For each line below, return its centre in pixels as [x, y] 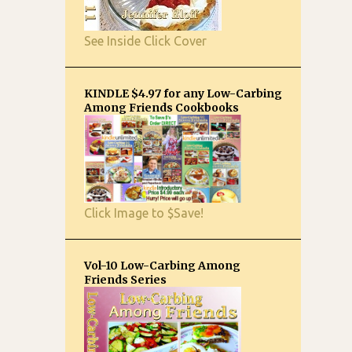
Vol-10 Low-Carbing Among [162, 266]
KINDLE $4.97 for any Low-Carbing [183, 93]
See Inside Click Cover [145, 41]
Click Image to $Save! [144, 213]
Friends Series [125, 280]
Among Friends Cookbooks [161, 108]
